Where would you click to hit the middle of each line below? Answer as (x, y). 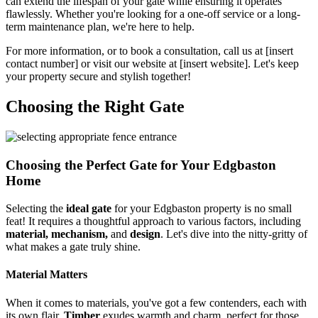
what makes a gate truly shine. (73, 247)
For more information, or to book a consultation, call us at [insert (149, 51)
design (145, 234)
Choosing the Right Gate (95, 107)
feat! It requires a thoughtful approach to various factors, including (153, 221)
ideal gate (89, 208)
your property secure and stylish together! (98, 77)
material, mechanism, (57, 234)
